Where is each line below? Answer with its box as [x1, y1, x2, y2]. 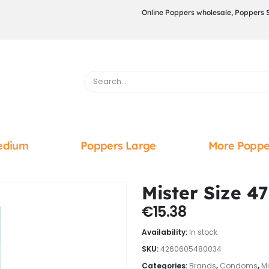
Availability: [142, 227, 189, 237]
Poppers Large [80, 139, 156, 153]
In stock [189, 227, 217, 237]
